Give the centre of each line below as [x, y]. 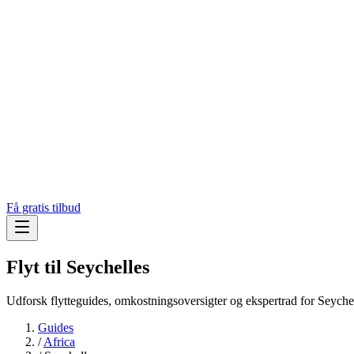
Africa [59, 341]
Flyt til [36, 267]
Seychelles [108, 267]
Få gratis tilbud [43, 208]
